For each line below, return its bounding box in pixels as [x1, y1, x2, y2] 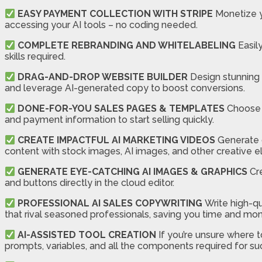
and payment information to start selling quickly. [5, 114, 214, 126]
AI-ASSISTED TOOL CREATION [18, 229, 157, 241]
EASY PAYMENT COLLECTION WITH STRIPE [18, 8, 213, 20]
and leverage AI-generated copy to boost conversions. [5, 82, 245, 94]
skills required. [5, 51, 65, 63]
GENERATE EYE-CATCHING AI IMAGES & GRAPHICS [18, 166, 248, 178]
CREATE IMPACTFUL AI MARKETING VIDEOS [18, 135, 216, 146]
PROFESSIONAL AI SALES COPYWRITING [18, 198, 203, 209]
